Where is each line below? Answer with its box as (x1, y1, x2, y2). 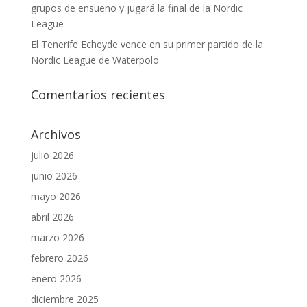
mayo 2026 (30, 190, 81, 203)
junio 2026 (30, 169, 77, 182)
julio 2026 (30, 149, 74, 162)
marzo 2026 (30, 231, 84, 244)
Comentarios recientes (30, 86, 165, 103)
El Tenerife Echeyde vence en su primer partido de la (30, 38, 263, 51)
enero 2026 (30, 272, 82, 285)
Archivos (30, 126, 81, 143)
